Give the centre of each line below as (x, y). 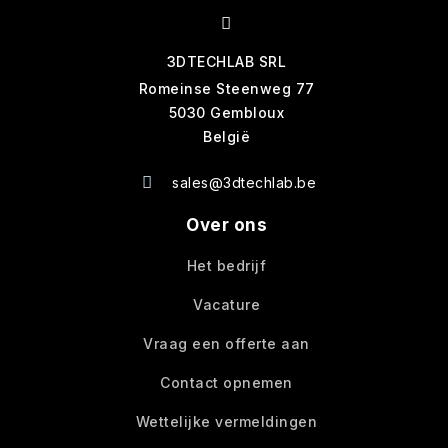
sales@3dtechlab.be (244, 183)
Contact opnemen (226, 383)
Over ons (226, 225)
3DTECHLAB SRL (226, 62)
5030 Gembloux (226, 113)
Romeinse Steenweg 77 (226, 89)
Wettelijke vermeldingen (226, 422)
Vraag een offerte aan (226, 344)
